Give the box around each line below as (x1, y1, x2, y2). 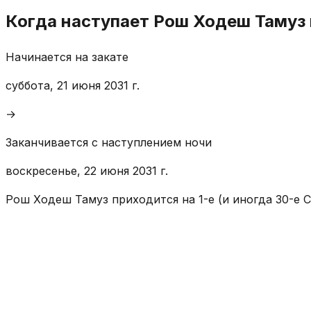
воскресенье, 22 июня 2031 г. (6, 163, 168, 178)
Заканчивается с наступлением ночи (6, 135, 212, 149)
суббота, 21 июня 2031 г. (6, 78, 140, 92)
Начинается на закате (6, 49, 128, 64)
